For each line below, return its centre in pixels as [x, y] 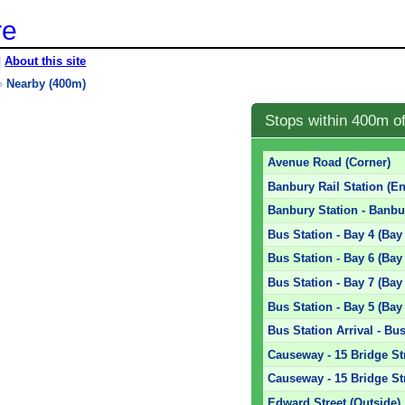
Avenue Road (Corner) [330, 163]
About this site [46, 61]
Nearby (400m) [47, 83]
